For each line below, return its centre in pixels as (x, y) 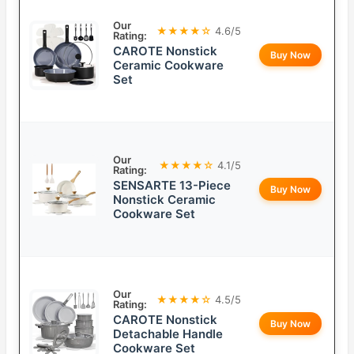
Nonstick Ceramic (164, 200)
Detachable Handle (168, 334)
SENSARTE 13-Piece (172, 186)
